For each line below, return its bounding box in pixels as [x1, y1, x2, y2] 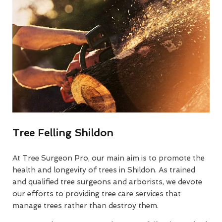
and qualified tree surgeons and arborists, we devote [12, 177, 202, 186]
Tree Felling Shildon [12, 126, 113, 139]
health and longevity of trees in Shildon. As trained [12, 165, 195, 174]
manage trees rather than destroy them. [12, 201, 159, 210]
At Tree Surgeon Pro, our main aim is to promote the [12, 153, 205, 163]
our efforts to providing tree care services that [12, 189, 181, 198]
